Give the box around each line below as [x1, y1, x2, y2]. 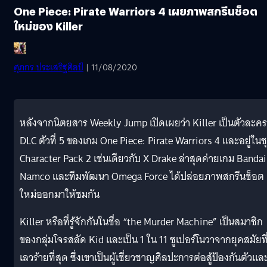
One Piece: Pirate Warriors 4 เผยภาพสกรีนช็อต [14, 3, 257, 18]
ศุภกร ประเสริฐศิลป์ [14, 59, 83, 75]
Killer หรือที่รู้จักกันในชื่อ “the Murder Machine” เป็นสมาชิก [20, 213, 263, 231]
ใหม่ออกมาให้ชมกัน [20, 185, 100, 203]
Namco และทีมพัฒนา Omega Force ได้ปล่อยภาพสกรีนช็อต [20, 167, 264, 185]
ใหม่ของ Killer [14, 18, 83, 33]
